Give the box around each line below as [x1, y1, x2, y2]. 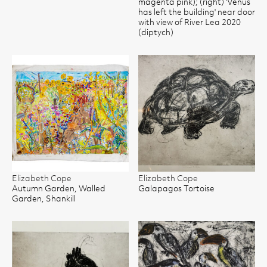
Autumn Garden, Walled [12, 185, 105, 193]
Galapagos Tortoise [138, 185, 215, 193]
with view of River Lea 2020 [138, 18, 241, 27]
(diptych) [138, 29, 173, 37]
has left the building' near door [138, 8, 255, 17]
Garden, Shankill [12, 195, 76, 203]
